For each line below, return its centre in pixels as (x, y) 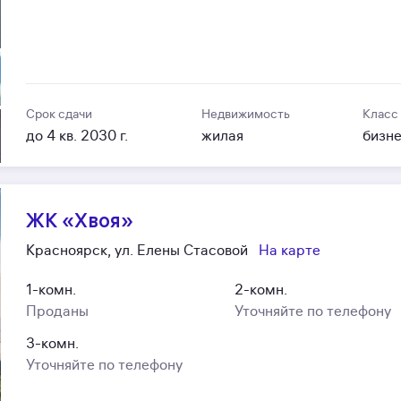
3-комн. (53, 343)
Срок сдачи (60, 114)
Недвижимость (245, 114)
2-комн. (260, 290)
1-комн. (51, 290)
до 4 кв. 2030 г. (77, 136)
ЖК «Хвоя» (80, 220)
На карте (290, 250)
